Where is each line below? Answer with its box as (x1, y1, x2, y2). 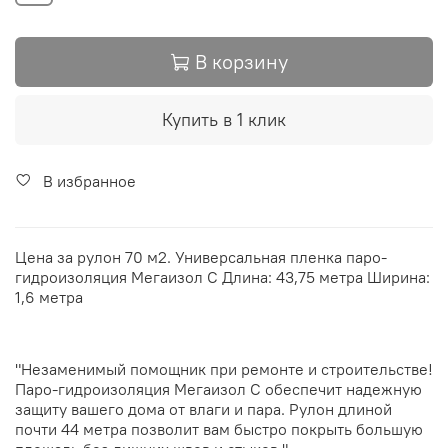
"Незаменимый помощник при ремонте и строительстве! (15, 358, 433, 379)
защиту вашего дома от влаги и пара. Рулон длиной (15, 398, 392, 419)
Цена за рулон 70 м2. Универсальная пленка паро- (15, 246, 387, 267)
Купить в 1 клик (162, 108, 286, 132)
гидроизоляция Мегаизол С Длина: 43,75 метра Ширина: (15, 266, 430, 287)
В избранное (43, 171, 136, 192)
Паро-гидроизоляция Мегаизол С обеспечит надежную (15, 378, 422, 399)
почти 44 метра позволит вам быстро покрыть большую (15, 418, 423, 439)
